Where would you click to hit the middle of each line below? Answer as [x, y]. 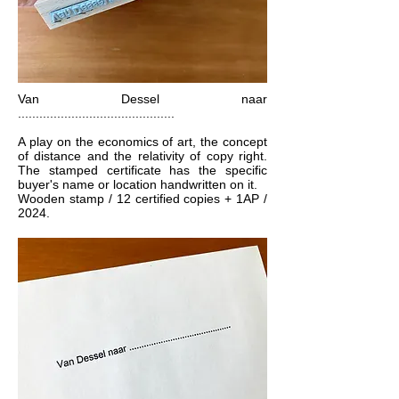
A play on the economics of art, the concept [142, 142]
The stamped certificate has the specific [142, 170]
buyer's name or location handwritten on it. [138, 184]
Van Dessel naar [142, 99]
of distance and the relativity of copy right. [142, 156]
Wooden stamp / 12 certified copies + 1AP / [142, 199]
